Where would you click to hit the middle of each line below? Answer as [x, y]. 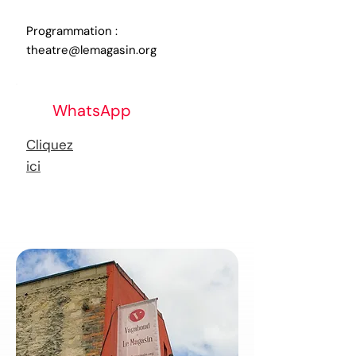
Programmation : [72, 31]
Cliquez [50, 145]
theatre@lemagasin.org [91, 50]
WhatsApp [92, 110]
